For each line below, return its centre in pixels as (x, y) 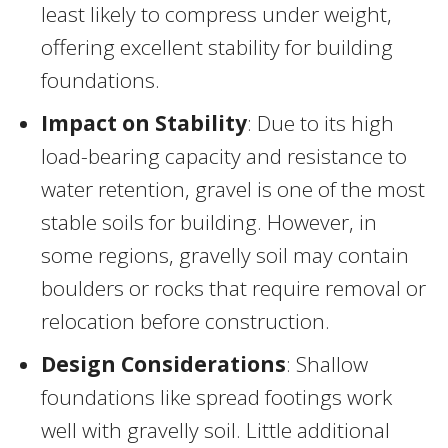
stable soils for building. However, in (209, 221)
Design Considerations (163, 363)
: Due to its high (320, 122)
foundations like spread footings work (216, 396)
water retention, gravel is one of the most (233, 188)
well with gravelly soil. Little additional (215, 429)
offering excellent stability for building (217, 46)
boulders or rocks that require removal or (233, 287)
